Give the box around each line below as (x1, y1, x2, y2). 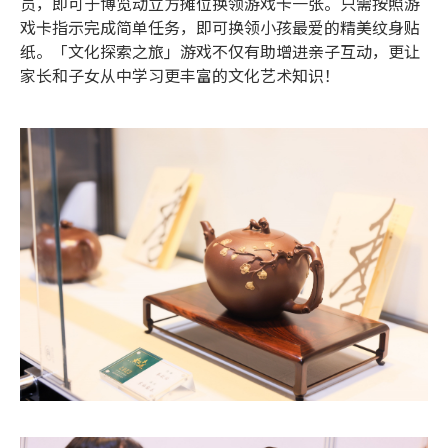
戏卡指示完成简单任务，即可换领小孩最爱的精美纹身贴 (20, 17, 420, 40)
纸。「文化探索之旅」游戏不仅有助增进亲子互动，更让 (20, 41, 420, 64)
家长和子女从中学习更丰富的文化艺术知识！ (20, 65, 340, 88)
